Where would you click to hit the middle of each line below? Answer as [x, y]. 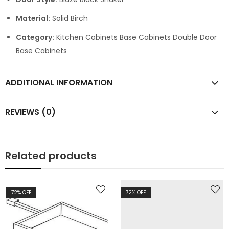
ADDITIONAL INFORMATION [59, 82]
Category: [35, 37]
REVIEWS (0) [30, 112]
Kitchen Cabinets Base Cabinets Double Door [135, 37]
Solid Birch [69, 18]
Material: [33, 18]
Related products [51, 156]
